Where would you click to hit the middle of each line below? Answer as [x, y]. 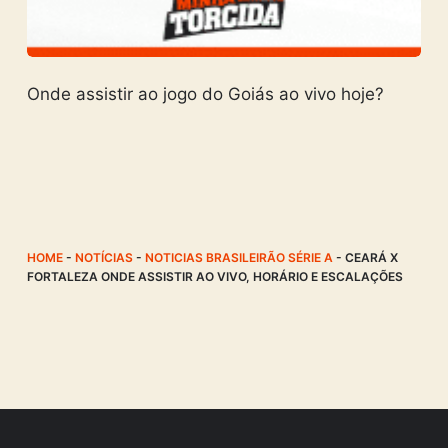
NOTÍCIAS [103, 257]
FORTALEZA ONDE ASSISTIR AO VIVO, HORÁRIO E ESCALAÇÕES [214, 276]
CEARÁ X [371, 257]
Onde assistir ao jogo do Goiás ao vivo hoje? [205, 93]
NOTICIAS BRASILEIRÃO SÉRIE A [238, 257]
